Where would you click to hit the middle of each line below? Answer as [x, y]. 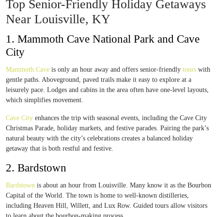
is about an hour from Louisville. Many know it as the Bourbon [123, 185]
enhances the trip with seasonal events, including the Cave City [120, 118]
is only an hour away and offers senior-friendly [116, 70]
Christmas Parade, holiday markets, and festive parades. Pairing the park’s [107, 128]
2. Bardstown [36, 168]
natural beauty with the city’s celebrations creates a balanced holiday [99, 138]
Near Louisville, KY [58, 19]
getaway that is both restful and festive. [60, 148]
